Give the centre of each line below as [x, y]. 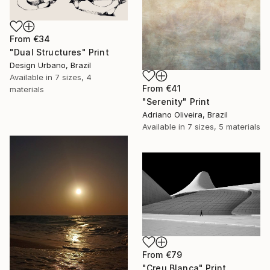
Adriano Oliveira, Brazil [185, 115]
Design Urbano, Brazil [50, 65]
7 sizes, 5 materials [224, 127]
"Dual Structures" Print [59, 52]
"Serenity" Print [176, 102]
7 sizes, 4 [73, 77]
